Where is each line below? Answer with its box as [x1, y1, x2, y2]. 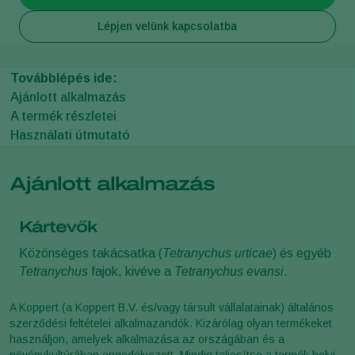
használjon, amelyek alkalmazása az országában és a [10, 332, 284, 345]
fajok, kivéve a [91, 264, 174, 278]
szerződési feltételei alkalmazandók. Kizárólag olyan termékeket [10, 316, 332, 330]
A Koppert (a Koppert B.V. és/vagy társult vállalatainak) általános [10, 300, 334, 314]
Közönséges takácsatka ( [19, 246, 162, 260]
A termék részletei [10, 109, 116, 123]
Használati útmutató [10, 128, 130, 142]
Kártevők [19, 217, 97, 235]
